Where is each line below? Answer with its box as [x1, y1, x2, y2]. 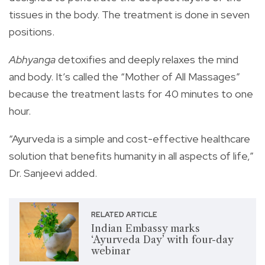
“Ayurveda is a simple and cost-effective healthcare [9, 131, 250, 146]
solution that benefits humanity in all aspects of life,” [9, 148, 254, 163]
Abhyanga [9, 52, 56, 66]
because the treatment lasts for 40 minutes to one [9, 86, 253, 101]
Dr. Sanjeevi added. [9, 166, 97, 180]
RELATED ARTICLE [91, 210, 157, 220]
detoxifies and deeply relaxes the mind [56, 52, 238, 66]
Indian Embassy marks [91, 222, 200, 235]
